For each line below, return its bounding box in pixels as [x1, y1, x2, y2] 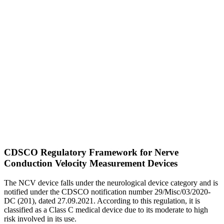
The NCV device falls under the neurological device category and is [4, 178, 218, 187]
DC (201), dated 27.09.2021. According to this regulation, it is [4, 196, 200, 205]
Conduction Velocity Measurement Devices [4, 158, 177, 169]
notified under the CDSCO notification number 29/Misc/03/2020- [4, 187, 210, 196]
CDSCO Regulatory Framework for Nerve [4, 147, 178, 158]
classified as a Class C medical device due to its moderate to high [4, 205, 208, 214]
